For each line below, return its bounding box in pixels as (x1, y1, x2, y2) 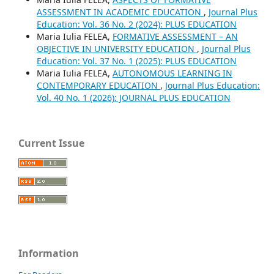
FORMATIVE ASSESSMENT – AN (113, 31, 238, 42)
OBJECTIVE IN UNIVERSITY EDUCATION (37, 43, 197, 54)
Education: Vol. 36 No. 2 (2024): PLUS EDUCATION (37, 18, 237, 30)
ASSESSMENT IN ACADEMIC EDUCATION (37, 6, 204, 18)
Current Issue (18, 136, 84, 150)
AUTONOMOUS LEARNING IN (113, 67, 232, 79)
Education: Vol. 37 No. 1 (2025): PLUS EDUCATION (37, 55, 237, 67)
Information (18, 246, 79, 260)
